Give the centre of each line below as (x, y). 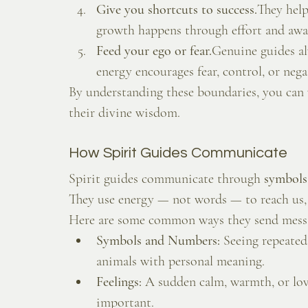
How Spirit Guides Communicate (178, 153)
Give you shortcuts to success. (177, 10)
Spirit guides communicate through (166, 179)
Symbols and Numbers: (158, 241)
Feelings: (119, 282)
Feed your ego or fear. (154, 51)
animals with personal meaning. (180, 262)
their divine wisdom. (124, 113)
